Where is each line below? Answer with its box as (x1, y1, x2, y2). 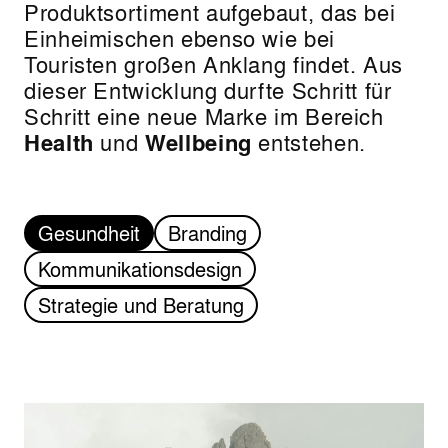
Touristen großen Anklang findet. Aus (24, 48, 404, 80)
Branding (168, 218, 247, 247)
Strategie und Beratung (38, 290, 244, 319)
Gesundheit (38, 218, 140, 247)
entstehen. (251, 126, 366, 158)
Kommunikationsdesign (38, 254, 242, 283)
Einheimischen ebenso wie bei (24, 22, 335, 54)
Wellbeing (145, 126, 252, 158)
